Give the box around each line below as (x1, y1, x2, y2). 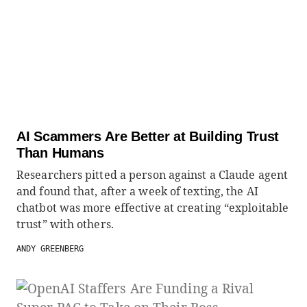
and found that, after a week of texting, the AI (16, 184, 258, 199)
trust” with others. (16, 217, 114, 232)
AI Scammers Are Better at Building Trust (16, 129, 279, 144)
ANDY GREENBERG (16, 244, 84, 254)
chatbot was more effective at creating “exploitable (16, 200, 289, 215)
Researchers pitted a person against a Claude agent (16, 167, 288, 182)
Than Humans (16, 145, 104, 160)
